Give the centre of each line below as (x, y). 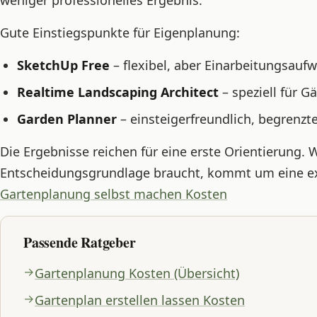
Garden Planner (67, 119)
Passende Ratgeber (80, 243)
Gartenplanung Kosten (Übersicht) (137, 273)
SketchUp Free (63, 65)
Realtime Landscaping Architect (118, 92)
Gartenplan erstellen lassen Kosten (140, 300)
